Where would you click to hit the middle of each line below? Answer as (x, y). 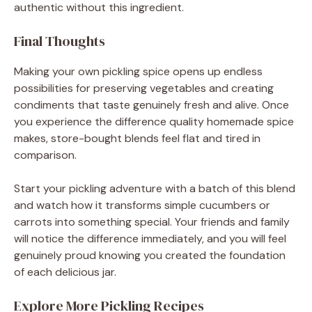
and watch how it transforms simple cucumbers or (142, 205)
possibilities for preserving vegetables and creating (144, 88)
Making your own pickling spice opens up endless (138, 72)
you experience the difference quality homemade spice (154, 122)
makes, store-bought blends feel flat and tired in (137, 139)
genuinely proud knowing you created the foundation (150, 256)
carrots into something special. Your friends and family (152, 222)
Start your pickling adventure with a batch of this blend (155, 189)
